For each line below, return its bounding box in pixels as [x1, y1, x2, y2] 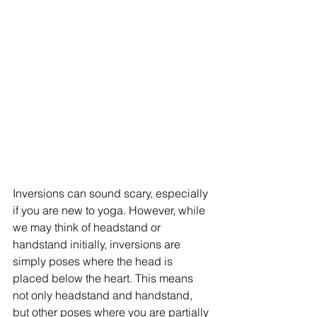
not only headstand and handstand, [13, 288, 195, 303]
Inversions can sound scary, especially [13, 186, 211, 201]
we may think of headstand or [13, 220, 163, 235]
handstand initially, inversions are [13, 237, 183, 252]
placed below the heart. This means [13, 271, 196, 286]
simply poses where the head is [13, 254, 175, 269]
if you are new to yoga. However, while [13, 203, 208, 218]
